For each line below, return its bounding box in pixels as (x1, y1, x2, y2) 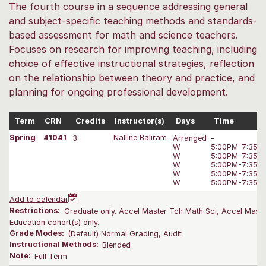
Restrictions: (9, 206, 60, 216)
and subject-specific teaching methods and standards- (9, 14, 257, 27)
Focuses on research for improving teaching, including (9, 43, 257, 55)
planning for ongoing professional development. (9, 85, 228, 98)
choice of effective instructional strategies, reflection (9, 57, 254, 69)
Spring (9, 133, 36, 142)
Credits (75, 116, 105, 125)
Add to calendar (9, 195, 68, 204)
